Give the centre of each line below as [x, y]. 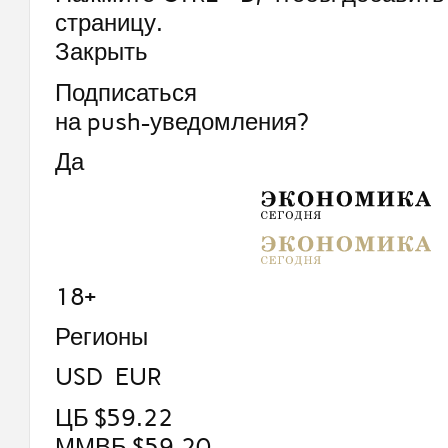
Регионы [101, 336]
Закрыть [101, 52]
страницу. [108, 23]
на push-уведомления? [181, 121]
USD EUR [107, 377]
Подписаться [125, 92]
